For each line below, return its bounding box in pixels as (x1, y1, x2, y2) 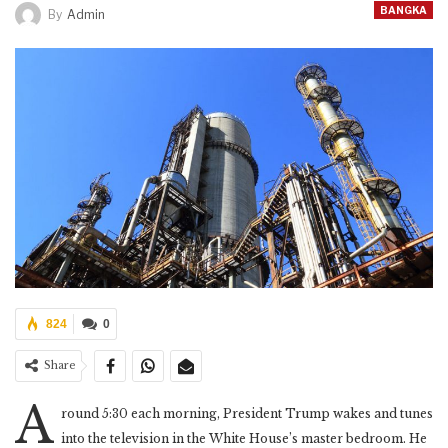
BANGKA (380, 4, 427, 17)
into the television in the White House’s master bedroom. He (61, 430, 427, 446)
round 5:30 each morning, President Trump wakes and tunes (61, 405, 433, 421)
